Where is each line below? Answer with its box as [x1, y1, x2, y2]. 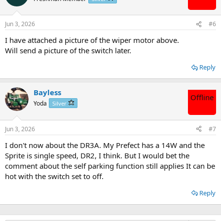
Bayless [34, 87, 61, 98]
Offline [190, 92, 214, 103]
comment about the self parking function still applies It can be [5, 160, 215, 171]
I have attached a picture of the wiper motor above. [5, 35, 179, 45]
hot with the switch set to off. [5, 171, 104, 181]
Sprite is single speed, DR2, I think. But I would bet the [5, 150, 189, 160]
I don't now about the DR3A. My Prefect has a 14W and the [5, 140, 205, 150]
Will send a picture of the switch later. [5, 45, 131, 56]
